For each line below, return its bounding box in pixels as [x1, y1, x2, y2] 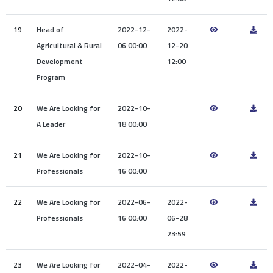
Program [37, 71, 65, 83]
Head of [37, 24, 64, 36]
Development [37, 55, 83, 68]
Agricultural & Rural [37, 40, 102, 52]
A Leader [37, 118, 65, 130]
